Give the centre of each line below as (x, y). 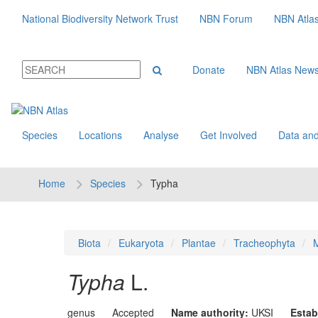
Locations (100, 135)
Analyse (161, 135)
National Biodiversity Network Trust (100, 18)
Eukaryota (141, 243)
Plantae (198, 243)
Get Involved (229, 135)
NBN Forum (226, 18)
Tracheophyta (264, 243)
